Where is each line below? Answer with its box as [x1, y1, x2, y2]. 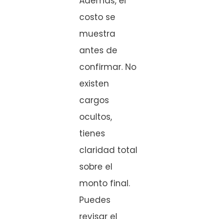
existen [79, 77, 109, 89]
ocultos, [79, 110, 112, 123]
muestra [79, 27, 115, 40]
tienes [79, 127, 105, 139]
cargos [79, 94, 109, 106]
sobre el [79, 160, 112, 173]
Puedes [79, 194, 110, 206]
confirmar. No [79, 61, 136, 73]
